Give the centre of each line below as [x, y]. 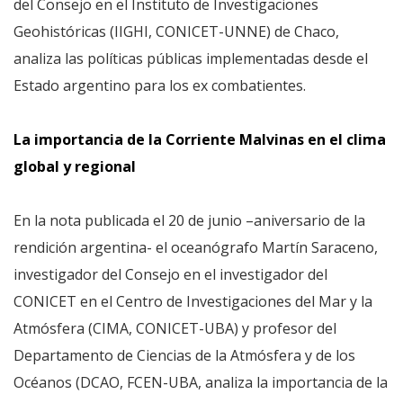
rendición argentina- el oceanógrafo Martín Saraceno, [196, 247]
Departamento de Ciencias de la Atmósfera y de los [184, 355]
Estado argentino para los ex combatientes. [160, 85]
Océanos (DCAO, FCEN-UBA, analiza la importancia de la [201, 382]
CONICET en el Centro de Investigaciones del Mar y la [193, 301]
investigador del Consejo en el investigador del [170, 274]
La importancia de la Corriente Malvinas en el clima [200, 139]
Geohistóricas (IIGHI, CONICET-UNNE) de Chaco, [176, 31]
